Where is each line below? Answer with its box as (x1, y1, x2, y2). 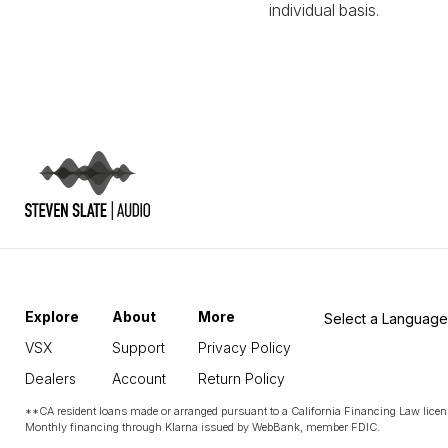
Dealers (25, 370, 76, 387)
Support (111, 339, 165, 356)
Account (111, 370, 166, 387)
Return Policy (198, 370, 286, 387)
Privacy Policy (198, 339, 292, 356)
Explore (25, 308, 79, 325)
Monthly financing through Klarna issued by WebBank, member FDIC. (25, 420, 380, 434)
